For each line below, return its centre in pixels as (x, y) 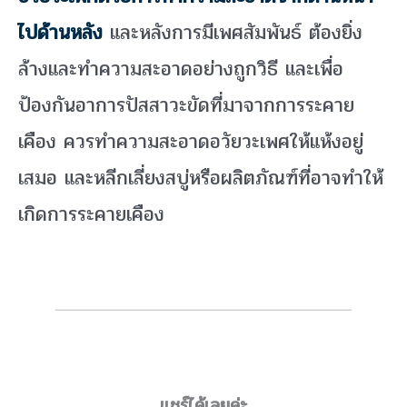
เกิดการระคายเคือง (95, 215)
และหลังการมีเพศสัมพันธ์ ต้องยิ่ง (233, 33)
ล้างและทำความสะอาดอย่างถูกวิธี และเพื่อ (181, 69)
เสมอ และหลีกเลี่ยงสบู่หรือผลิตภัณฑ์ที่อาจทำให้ (201, 179)
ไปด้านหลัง (60, 33)
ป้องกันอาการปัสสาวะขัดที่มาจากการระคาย (186, 106)
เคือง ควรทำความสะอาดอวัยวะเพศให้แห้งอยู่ (191, 142)
